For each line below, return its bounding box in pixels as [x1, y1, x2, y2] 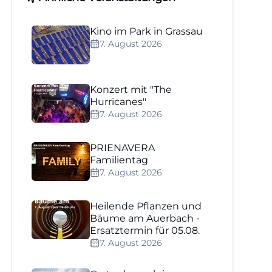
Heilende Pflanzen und [90, 200, 202, 212]
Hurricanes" [90, 96, 147, 107]
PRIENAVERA [90, 142, 155, 154]
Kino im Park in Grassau [90, 25, 203, 37]
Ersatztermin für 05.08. [90, 225, 200, 236]
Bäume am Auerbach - [90, 212, 200, 224]
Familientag [90, 154, 149, 166]
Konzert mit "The [90, 84, 172, 95]
